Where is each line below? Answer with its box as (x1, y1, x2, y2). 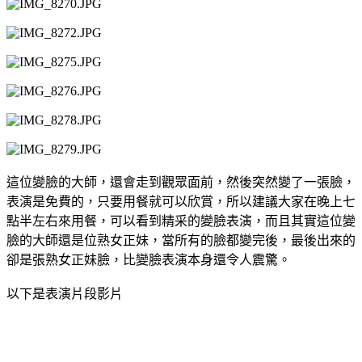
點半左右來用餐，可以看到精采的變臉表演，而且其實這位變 (6, 213, 356, 228)
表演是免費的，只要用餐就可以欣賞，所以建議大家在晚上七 (6, 194, 356, 208)
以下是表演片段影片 (6, 286, 123, 301)
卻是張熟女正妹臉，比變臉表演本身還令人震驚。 (6, 252, 291, 267)
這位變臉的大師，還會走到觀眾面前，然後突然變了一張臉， (6, 175, 356, 189)
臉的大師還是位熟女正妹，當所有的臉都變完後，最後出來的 (6, 233, 356, 247)
